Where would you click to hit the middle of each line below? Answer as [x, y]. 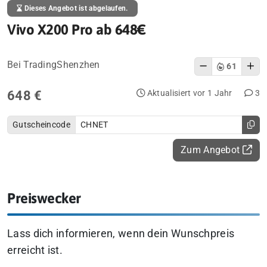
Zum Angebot [212, 150]
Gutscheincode [41, 125]
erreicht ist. [35, 251]
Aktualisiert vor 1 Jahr [189, 93]
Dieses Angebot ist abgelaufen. [75, 8]
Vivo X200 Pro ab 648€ [77, 30]
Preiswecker [44, 198]
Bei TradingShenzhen [54, 65]
